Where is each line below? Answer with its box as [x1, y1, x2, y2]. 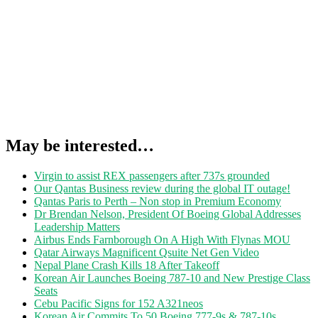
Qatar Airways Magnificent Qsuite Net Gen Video [34, 246, 259, 259]
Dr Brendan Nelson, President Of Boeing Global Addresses [34, 208, 301, 221]
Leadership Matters [34, 221, 120, 234]
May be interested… [6, 136, 154, 155]
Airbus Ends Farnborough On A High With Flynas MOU [34, 234, 290, 246]
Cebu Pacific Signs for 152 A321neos [34, 297, 203, 310]
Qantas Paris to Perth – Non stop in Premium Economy [34, 195, 281, 208]
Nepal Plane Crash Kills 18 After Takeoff [34, 259, 219, 272]
